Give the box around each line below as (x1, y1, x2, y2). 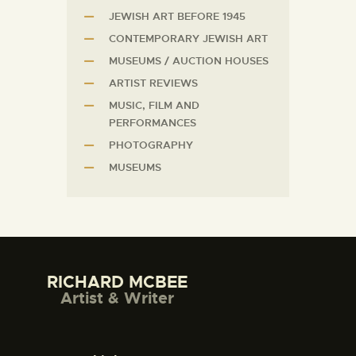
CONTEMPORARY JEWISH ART (109, 32, 268, 45)
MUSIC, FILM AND (109, 99, 199, 112)
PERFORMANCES (109, 116, 196, 130)
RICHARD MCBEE (47, 270, 188, 293)
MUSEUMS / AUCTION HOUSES (109, 54, 269, 68)
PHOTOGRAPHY (109, 138, 193, 152)
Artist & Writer (60, 287, 174, 308)
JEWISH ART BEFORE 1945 (109, 10, 246, 23)
